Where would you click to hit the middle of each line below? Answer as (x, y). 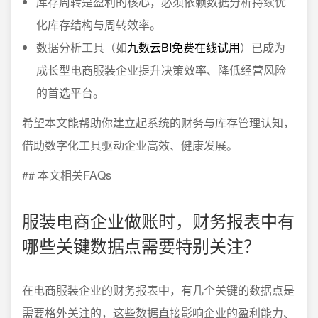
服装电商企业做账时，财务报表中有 (158, 221)
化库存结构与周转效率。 (99, 25)
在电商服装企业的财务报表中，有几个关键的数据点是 (158, 290)
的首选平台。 (70, 93)
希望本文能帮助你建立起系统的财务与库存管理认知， (158, 123)
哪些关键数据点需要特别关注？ (141, 246)
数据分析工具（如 (82, 48)
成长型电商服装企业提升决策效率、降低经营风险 (161, 70)
